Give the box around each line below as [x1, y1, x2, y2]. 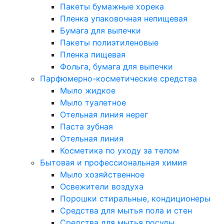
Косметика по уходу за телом [60, 145, 179, 155]
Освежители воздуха [60, 181, 143, 191]
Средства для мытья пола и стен [60, 205, 192, 215]
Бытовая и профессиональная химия [40, 157, 187, 167]
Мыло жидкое [60, 85, 115, 95]
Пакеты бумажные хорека [60, 1, 164, 11]
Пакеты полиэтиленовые [60, 37, 158, 47]
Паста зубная [60, 121, 113, 131]
